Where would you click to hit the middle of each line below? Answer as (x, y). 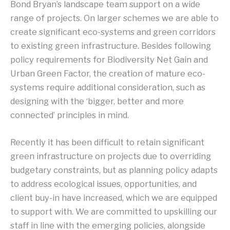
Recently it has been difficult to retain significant (107, 142)
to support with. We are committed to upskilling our (114, 211)
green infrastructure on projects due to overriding (111, 156)
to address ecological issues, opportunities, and (103, 184)
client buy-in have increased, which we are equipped (114, 197)
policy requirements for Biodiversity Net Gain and (109, 59)
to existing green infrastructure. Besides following (111, 45)
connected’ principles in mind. (70, 115)
